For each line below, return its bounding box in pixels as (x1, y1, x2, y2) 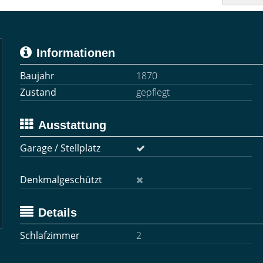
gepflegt (136, 86, 170, 99)
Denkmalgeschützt (20, 173, 102, 186)
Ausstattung (38, 119, 106, 131)
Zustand (20, 86, 56, 99)
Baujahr (20, 69, 55, 82)
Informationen (36, 46, 115, 59)
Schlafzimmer (20, 229, 80, 242)
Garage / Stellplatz (20, 141, 100, 154)
